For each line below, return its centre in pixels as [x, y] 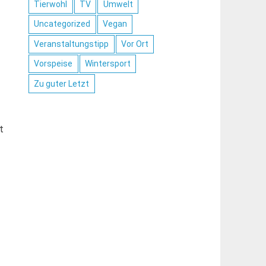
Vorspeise [53, 64]
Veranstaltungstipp [72, 44]
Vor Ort [134, 44]
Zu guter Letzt [62, 83]
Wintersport [107, 64]
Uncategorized [62, 24]
